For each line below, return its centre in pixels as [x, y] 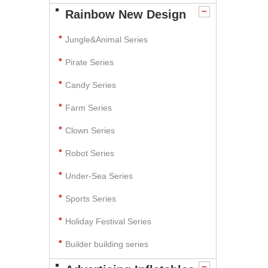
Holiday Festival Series [108, 221]
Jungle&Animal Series [106, 39]
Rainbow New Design [126, 14]
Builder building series [107, 244]
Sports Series [91, 199]
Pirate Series [89, 62]
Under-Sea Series [99, 176]
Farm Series [89, 108]
